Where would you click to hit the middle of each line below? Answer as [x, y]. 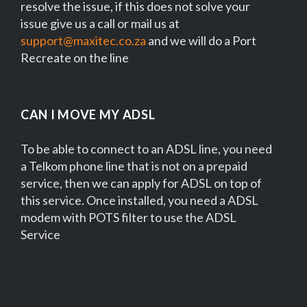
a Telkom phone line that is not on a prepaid [134, 165]
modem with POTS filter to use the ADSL [128, 217]
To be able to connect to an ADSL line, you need [146, 148]
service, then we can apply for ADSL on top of [141, 183]
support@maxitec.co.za [83, 40]
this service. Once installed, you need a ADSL [139, 200]
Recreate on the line [75, 57]
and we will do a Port [201, 40]
